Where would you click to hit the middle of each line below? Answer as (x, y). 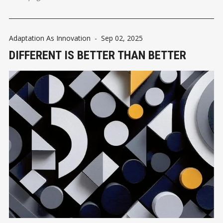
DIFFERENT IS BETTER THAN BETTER (98, 56)
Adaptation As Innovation (50, 38)
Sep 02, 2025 (122, 38)
